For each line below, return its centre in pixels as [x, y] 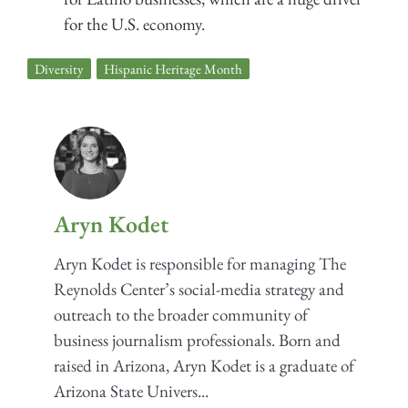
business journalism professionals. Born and [197, 341]
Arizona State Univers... [131, 392]
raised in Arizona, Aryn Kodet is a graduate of [204, 366]
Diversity [59, 68]
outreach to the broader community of [180, 315]
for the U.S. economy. [134, 24]
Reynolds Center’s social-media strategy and [199, 290]
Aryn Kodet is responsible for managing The [199, 264]
